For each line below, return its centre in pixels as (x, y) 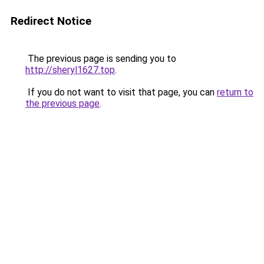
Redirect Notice (51, 21)
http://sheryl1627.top (70, 70)
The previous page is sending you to (101, 59)
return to (235, 92)
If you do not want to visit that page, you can (121, 92)
